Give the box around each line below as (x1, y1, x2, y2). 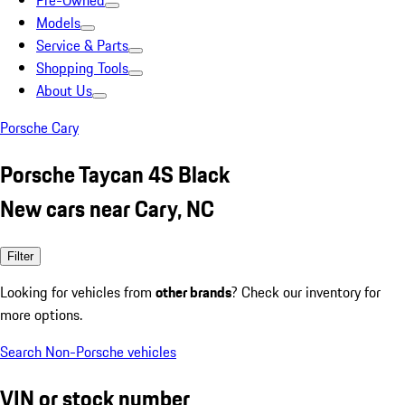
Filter (7, 249, 33, 263)
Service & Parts (36, 34, 128, 56)
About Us (36, 80, 92, 101)
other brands (155, 280, 231, 303)
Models (36, 12, 80, 33)
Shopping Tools (36, 57, 128, 79)
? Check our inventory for (231, 280, 381, 303)
